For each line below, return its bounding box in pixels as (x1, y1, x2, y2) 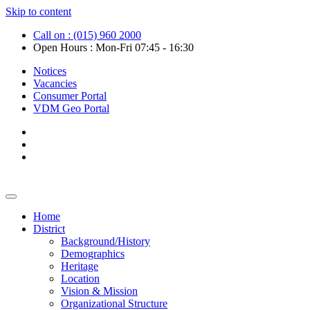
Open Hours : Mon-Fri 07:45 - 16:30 (33, 42, 194, 53)
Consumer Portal (33, 90, 107, 102)
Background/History (61, 235, 150, 247)
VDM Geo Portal (33, 102, 109, 114)
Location (61, 273, 100, 284)
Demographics (61, 248, 125, 259)
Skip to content (6, 6, 71, 17)
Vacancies (33, 77, 77, 89)
